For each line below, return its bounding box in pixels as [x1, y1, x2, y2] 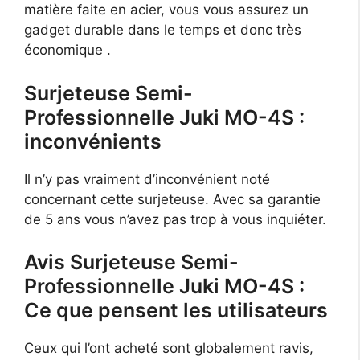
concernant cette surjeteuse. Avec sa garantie [24, 190, 321, 207]
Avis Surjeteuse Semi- [24, 250, 239, 275]
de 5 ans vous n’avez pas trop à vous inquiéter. [24, 211, 326, 227]
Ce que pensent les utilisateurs [24, 298, 328, 323]
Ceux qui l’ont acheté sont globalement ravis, [24, 340, 313, 357]
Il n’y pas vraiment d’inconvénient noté [24, 170, 270, 187]
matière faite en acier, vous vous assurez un [24, 2, 309, 18]
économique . [24, 42, 111, 59]
